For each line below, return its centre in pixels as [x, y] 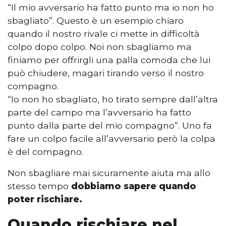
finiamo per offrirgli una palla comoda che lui [109, 60]
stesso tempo [39, 186]
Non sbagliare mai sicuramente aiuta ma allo [109, 173]
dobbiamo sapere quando [134, 186]
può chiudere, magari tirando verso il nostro [106, 73]
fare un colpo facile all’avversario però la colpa [111, 138]
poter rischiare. [45, 199]
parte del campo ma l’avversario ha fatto [99, 112]
